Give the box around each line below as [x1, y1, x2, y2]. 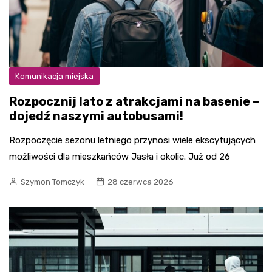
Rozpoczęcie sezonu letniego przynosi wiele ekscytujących [9, 134, 256, 146]
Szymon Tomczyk [21, 177, 84, 186]
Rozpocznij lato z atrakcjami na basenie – [9, 93, 259, 109]
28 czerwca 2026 [107, 177, 174, 186]
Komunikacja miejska [15, 71, 93, 81]
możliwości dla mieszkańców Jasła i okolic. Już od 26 [9, 151, 230, 162]
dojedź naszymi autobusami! [9, 108, 183, 123]
